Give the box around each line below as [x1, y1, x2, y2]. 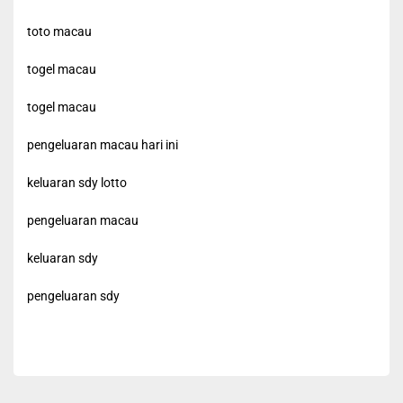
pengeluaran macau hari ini [27, 138, 178, 152]
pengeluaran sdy [27, 289, 120, 303]
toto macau [27, 24, 92, 39]
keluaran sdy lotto [27, 175, 127, 190]
